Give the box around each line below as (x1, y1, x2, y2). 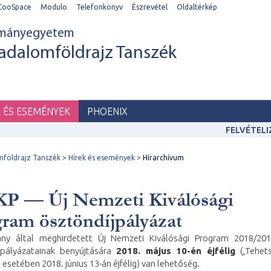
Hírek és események (68, 154, 135, 162)
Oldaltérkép (177, 3, 217, 11)
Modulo (41, 3, 67, 11)
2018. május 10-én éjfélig (116, 246, 236, 256)
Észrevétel (132, 3, 168, 11)
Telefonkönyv (76, 3, 123, 11)
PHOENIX (87, 106, 128, 117)
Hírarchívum (143, 154, 184, 162)
